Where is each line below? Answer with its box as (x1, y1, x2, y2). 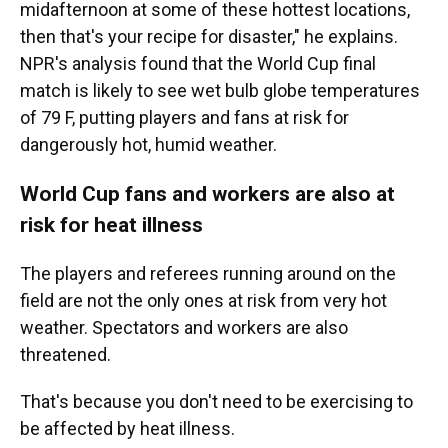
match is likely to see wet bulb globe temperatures (20, 80, 420, 101)
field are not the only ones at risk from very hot (20, 290, 387, 311)
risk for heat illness (20, 212, 203, 237)
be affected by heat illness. (20, 418, 235, 439)
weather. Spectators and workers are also (20, 317, 348, 338)
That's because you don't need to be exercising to (20, 391, 413, 412)
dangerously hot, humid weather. (20, 134, 277, 155)
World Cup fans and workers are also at (20, 181, 395, 206)
